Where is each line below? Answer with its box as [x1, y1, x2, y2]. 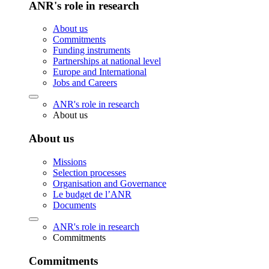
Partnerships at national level [53, 56, 161, 67]
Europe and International [53, 67, 147, 77]
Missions [53, 156, 86, 167]
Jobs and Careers [53, 77, 117, 88]
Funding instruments [53, 45, 130, 56]
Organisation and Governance [53, 178, 166, 189]
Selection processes [53, 167, 126, 178]
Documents [53, 199, 96, 210]
